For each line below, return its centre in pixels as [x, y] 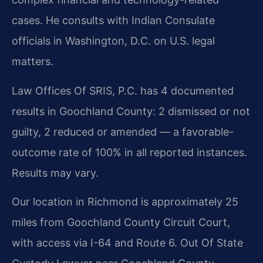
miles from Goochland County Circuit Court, [121, 222]
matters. [33, 62]
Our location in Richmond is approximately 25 [125, 202]
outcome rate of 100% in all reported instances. [129, 152]
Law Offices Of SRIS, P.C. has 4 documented [123, 90]
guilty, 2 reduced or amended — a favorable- [123, 131]
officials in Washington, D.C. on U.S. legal [113, 41]
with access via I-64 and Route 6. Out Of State [127, 243]
